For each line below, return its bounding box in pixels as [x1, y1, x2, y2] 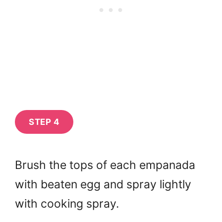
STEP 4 [29, 116, 59, 127]
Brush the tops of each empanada [15, 158, 195, 172]
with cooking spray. [15, 197, 119, 211]
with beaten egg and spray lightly [15, 177, 191, 191]
